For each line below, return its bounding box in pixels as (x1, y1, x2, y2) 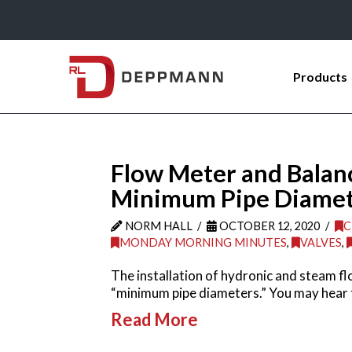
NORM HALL (122, 218, 192, 233)
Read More (110, 309, 198, 331)
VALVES (299, 235, 342, 249)
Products (293, 69, 347, 85)
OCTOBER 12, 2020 (217, 218, 321, 233)
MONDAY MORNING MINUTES (119, 235, 287, 249)
